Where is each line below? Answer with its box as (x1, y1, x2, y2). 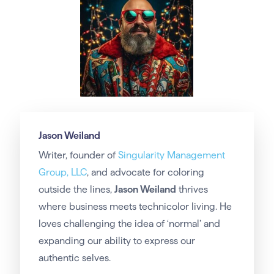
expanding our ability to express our (38, 235, 195, 246)
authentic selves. (38, 253, 111, 264)
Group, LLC (38, 167, 87, 178)
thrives (176, 184, 208, 195)
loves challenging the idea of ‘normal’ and (38, 218, 220, 229)
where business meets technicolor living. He (38, 201, 232, 212)
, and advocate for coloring (86, 167, 204, 178)
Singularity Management (117, 150, 225, 161)
